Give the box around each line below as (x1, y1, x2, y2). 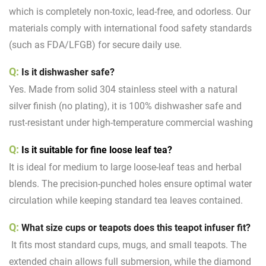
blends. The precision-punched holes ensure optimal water (9, 178, 252, 189)
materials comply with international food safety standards (9, 22, 252, 34)
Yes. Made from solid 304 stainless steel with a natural (9, 83, 237, 95)
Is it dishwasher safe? (21, 66, 115, 78)
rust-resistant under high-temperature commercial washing (9, 116, 253, 128)
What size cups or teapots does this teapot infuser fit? (19, 221, 251, 233)
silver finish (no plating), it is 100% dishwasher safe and (9, 100, 242, 112)
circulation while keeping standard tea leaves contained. (9, 194, 243, 206)
